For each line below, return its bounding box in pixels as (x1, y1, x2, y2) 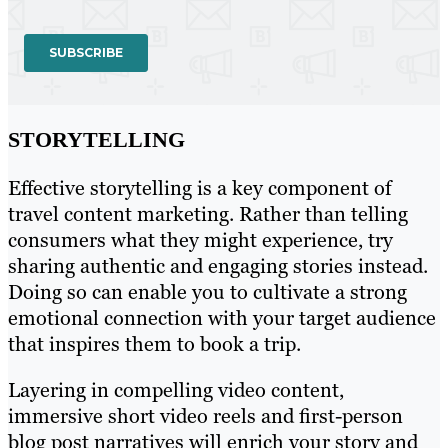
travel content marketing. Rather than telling (8, 201, 408, 228)
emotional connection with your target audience (8, 305, 436, 332)
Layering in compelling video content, (8, 377, 344, 404)
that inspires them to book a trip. (8, 331, 301, 358)
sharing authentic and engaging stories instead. (8, 253, 428, 280)
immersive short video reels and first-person (8, 403, 403, 430)
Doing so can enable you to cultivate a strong (8, 279, 407, 306)
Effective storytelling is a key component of (8, 175, 392, 202)
